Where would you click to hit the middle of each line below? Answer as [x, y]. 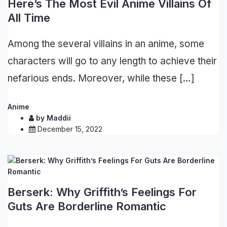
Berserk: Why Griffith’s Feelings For [102, 192]
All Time [29, 17]
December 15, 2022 [70, 129]
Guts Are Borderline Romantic [87, 206]
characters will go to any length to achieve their [112, 61]
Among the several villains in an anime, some [106, 44]
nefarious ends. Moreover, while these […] [101, 78]
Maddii [59, 118]
